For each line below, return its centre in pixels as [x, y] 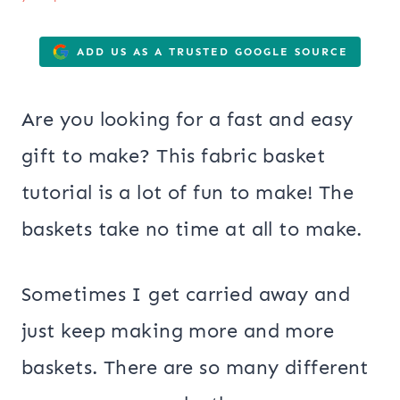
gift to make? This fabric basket [174, 156]
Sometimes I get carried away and [186, 295]
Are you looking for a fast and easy [187, 120]
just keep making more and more [178, 331]
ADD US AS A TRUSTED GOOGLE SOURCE [212, 51]
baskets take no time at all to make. [192, 229]
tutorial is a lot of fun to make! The [188, 193]
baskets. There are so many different [195, 368]
